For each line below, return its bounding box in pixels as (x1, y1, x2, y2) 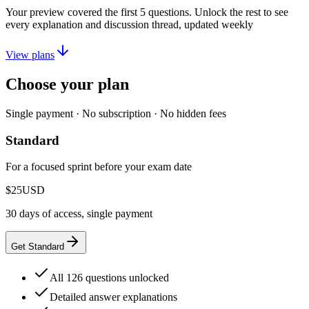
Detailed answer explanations (50, 291, 177, 303)
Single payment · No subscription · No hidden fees (6, 108, 226, 120)
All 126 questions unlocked (50, 272, 169, 284)
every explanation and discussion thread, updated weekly (6, 19, 253, 31)
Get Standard (11, 241, 64, 252)
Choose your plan (6, 75, 129, 94)
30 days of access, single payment (6, 208, 152, 220)
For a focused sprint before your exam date (6, 161, 192, 173)
